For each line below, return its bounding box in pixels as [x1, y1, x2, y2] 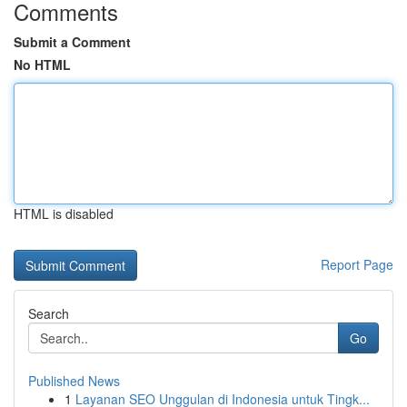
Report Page [321, 255, 393, 273]
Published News [28, 372, 120, 390]
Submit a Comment [14, 33, 131, 51]
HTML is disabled [14, 204, 114, 223]
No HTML [14, 55, 71, 74]
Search [28, 304, 69, 323]
